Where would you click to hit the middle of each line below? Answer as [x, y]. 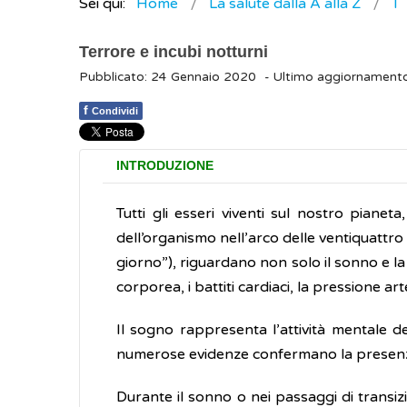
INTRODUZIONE [165, 166]
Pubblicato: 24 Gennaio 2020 [168, 77]
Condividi [115, 111]
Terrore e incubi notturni [174, 52]
